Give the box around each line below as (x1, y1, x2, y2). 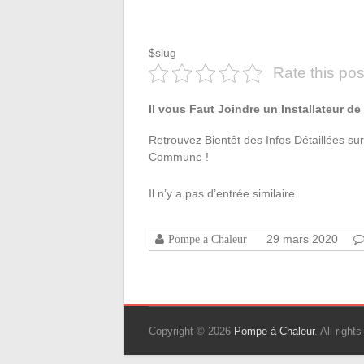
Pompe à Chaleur (234, 325, 314, 337)
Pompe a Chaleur (168, 233, 247, 245)
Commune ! (149, 150, 209, 163)
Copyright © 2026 (149, 325, 234, 337)
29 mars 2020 (266, 232, 338, 245)
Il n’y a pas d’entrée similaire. (149, 187, 298, 200)
